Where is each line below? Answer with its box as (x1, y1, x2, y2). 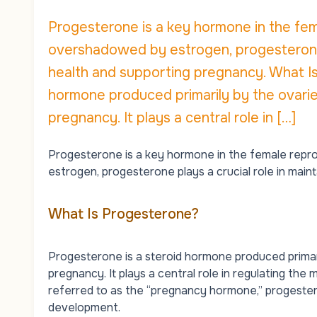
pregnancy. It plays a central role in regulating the (48, 265, 309, 281)
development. (48, 299, 120, 315)
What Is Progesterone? (48, 204, 199, 223)
